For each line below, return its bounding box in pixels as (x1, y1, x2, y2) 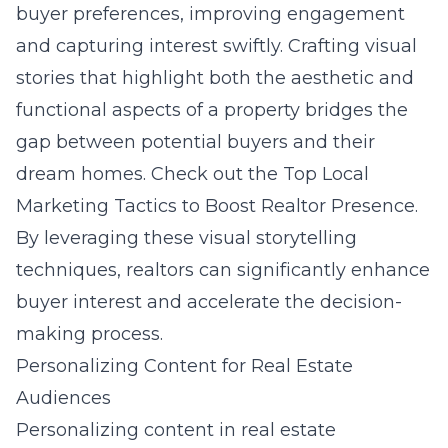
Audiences (16, 387, 111, 409)
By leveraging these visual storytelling (16, 227, 357, 249)
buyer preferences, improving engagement (16, 3, 405, 25)
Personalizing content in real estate (16, 419, 336, 441)
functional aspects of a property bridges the (16, 99, 408, 121)
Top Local (283, 163, 369, 185)
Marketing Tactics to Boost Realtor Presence (16, 195, 415, 217)
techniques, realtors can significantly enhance (16, 259, 430, 281)
